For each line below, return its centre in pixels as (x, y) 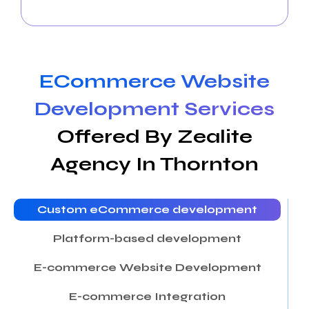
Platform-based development (147, 238)
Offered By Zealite (154, 137)
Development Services (154, 109)
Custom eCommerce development (147, 209)
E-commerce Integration (147, 296)
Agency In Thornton (154, 164)
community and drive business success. (154, 10)
